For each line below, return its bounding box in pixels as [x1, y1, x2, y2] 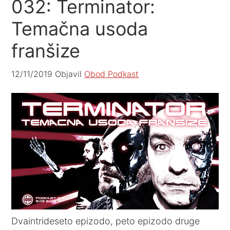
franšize [11, 40, 81, 62]
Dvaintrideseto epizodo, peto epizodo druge [11, 215, 200, 226]
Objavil [52, 69, 85, 79]
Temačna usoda [11, 17, 148, 40]
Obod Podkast [84, 69, 139, 79]
